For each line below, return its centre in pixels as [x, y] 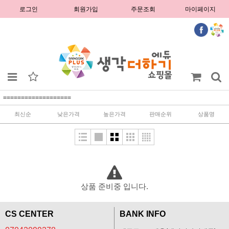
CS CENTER [29, 214]
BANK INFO [143, 214]
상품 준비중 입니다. [114, 186]
